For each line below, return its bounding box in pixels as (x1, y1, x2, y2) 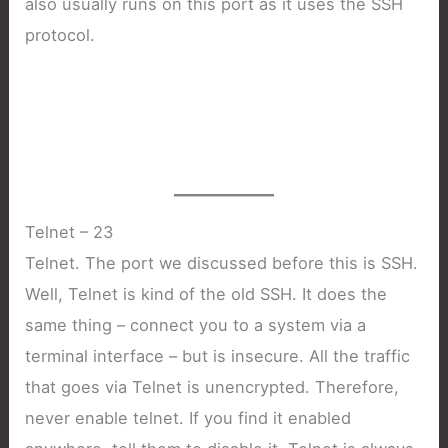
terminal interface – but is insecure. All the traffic (25, 346, 411, 367)
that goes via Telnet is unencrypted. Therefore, (25, 377, 400, 398)
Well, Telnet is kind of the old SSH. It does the (25, 284, 388, 305)
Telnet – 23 (25, 222, 114, 243)
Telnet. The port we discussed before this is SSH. (25, 253, 419, 274)
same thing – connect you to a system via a (25, 315, 367, 336)
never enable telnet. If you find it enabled (25, 408, 352, 429)
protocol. (25, 25, 96, 46)
